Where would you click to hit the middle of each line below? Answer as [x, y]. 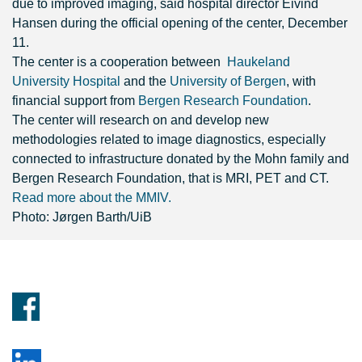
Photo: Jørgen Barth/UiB [82, 217]
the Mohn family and [290, 159]
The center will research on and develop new [141, 120]
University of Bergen [228, 81]
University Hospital [66, 81]
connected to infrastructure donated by [121, 159]
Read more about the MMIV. [92, 198]
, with [301, 81]
